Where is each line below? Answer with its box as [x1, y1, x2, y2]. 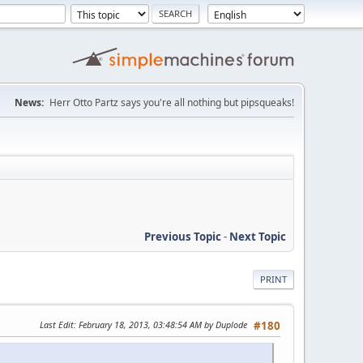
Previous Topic [144, 228, 221, 244]
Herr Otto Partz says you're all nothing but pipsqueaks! [49, 96, 294, 109]
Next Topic [229, 228, 286, 244]
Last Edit [40, 318, 74, 331]
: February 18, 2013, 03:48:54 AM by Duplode [74, 318, 247, 331]
